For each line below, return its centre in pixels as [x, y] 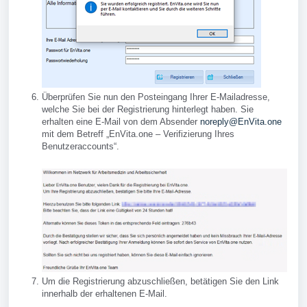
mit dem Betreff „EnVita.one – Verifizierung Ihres [138, 134]
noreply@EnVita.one [241, 121]
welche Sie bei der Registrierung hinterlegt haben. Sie [148, 109]
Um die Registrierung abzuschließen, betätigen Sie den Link [160, 282]
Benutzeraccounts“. [81, 146]
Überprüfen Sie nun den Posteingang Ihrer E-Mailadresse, [156, 97]
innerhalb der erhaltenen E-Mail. [105, 294]
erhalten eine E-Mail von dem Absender [121, 121]
